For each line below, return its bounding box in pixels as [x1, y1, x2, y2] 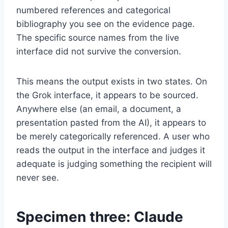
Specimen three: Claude [16, 208, 183, 225]
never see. [16, 172, 59, 183]
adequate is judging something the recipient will [16, 158, 212, 169]
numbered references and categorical [16, 5, 170, 15]
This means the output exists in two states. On [16, 76, 207, 87]
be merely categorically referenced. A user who [16, 131, 210, 141]
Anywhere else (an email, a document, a [16, 103, 181, 114]
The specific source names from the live [16, 32, 179, 43]
